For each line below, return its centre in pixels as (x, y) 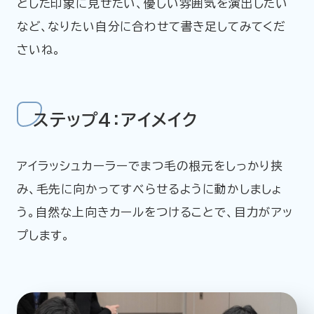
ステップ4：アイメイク (115, 120)
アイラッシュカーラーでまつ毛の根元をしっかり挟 (150, 166)
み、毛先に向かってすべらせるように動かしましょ (150, 189)
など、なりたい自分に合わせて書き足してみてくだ (151, 27)
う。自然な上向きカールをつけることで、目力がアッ (155, 212)
